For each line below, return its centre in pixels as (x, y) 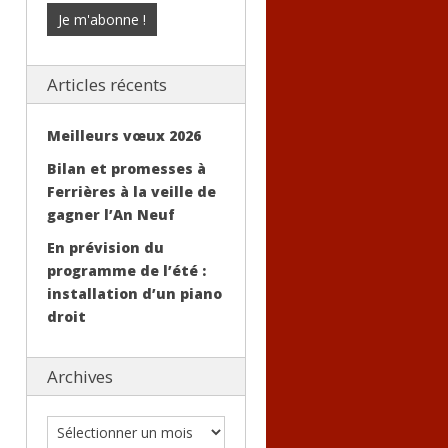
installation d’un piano (134, 293)
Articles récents (107, 84)
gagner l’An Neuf (111, 214)
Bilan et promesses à (126, 168)
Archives (80, 376)
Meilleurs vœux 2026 (124, 135)
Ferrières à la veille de (131, 191)
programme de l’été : (126, 270)
